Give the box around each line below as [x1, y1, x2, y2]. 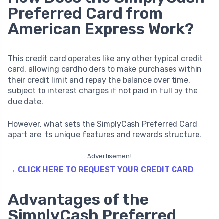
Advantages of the [8, 190, 149, 209]
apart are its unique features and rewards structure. [8, 130, 201, 139]
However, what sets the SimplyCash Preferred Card [8, 119, 197, 129]
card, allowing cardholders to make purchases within [8, 64, 202, 74]
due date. [8, 96, 43, 106]
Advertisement [87, 152, 132, 160]
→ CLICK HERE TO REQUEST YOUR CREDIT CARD [8, 164, 193, 174]
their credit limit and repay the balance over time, [8, 75, 190, 85]
